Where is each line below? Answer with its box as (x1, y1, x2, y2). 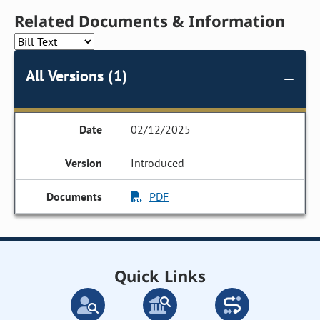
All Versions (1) (26, 66, 127, 86)
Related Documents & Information (14, 10, 286, 31)
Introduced (131, 156, 185, 170)
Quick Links (114, 265, 206, 286)
